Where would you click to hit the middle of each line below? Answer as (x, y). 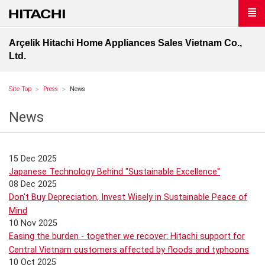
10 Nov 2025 (33, 223)
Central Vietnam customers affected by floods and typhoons (129, 250)
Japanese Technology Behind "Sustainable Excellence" (114, 172)
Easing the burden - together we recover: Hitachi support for (127, 236)
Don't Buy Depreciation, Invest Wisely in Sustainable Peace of (128, 197)
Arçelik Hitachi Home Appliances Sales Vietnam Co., (125, 43)
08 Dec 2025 (33, 184)
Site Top (20, 89)
